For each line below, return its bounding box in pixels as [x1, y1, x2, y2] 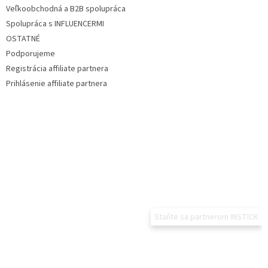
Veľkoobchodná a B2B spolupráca [6, 3, 126, 16]
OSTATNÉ [6, 33, 40, 45]
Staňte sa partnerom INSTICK [154, 211, 258, 224]
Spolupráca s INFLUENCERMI [6, 18, 104, 31]
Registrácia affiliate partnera [6, 63, 108, 75]
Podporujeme [6, 48, 55, 60]
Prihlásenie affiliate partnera [6, 78, 107, 90]
